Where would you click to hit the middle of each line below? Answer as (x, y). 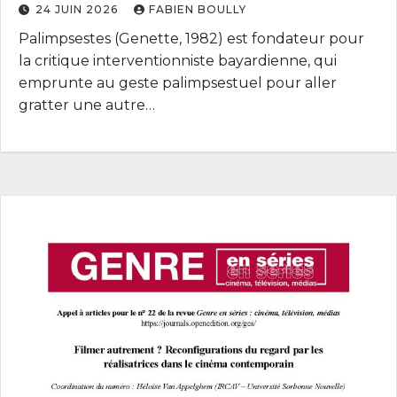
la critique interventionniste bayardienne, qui (178, 61)
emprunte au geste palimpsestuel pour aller (178, 83)
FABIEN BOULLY (198, 10)
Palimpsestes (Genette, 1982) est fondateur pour (191, 39)
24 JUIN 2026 (78, 10)
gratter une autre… (87, 105)
